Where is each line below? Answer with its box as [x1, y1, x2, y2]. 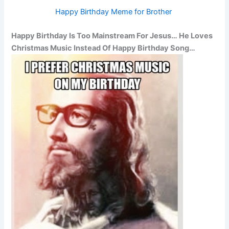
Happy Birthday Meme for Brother [55, 7, 174, 16]
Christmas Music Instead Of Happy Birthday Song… [11, 43, 196, 53]
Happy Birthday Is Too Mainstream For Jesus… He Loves [11, 31, 213, 41]
